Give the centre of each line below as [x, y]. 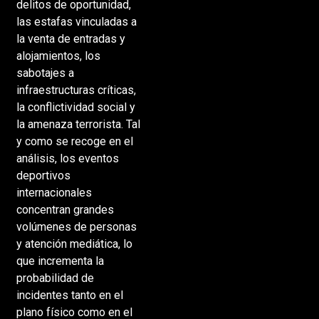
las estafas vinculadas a [76, 21]
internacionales [54, 192]
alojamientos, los [58, 56]
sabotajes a [45, 73]
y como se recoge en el [74, 141]
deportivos [43, 175]
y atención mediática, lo [74, 244]
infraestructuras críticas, [76, 90]
